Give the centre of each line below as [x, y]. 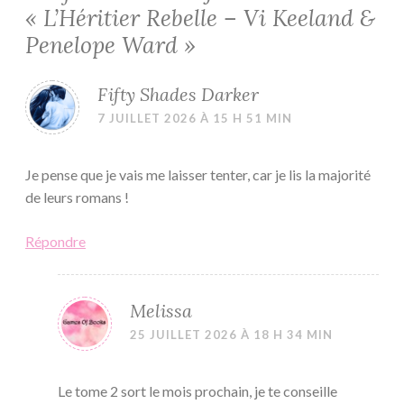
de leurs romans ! [77, 197]
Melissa [161, 310]
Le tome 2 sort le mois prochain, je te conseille [197, 390]
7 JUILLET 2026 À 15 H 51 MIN [195, 118]
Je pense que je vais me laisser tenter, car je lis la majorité [198, 174]
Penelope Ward [101, 45]
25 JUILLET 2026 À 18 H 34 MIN [231, 334]
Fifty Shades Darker [178, 94]
